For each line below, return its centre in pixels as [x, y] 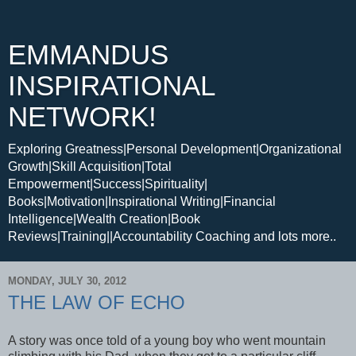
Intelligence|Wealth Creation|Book [104, 219]
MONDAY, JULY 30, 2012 [67, 281]
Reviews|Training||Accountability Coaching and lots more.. [172, 236]
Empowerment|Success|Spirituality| [108, 184]
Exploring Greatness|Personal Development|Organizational [175, 149]
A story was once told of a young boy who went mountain [167, 340]
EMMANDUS [88, 55]
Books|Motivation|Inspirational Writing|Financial [142, 201]
